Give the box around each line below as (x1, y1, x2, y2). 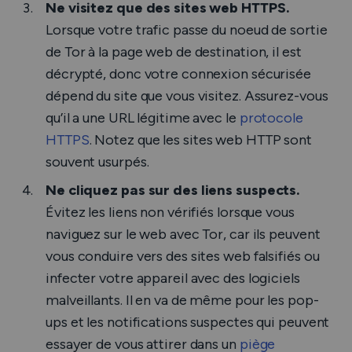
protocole (239, 109, 303, 126)
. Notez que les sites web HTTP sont (89, 131, 312, 148)
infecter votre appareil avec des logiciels (46, 269, 300, 287)
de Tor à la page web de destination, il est (46, 43, 302, 60)
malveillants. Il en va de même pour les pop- (46, 291, 319, 309)
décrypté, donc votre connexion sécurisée (46, 65, 311, 82)
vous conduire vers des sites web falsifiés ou (46, 247, 320, 265)
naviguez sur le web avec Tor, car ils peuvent (46, 225, 321, 243)
